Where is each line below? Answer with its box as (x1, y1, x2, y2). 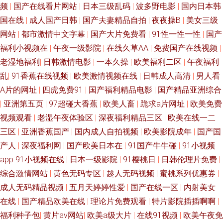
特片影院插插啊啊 (152, 197, 218, 206)
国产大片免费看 (91, 29, 148, 39)
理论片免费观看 (91, 197, 148, 206)
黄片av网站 (43, 211, 84, 220)
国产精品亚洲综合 (158, 85, 222, 95)
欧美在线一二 (168, 113, 216, 122)
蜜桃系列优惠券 (160, 169, 218, 178)
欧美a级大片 (87, 211, 133, 220)
